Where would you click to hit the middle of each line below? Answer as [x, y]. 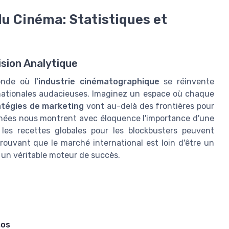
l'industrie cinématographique [97, 81]
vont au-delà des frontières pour [149, 106]
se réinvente [187, 81]
